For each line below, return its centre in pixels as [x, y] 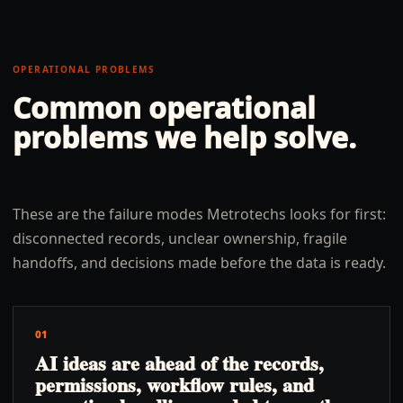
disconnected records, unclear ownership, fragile [180, 238]
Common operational [164, 107]
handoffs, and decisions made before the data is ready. [199, 263]
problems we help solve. [184, 137]
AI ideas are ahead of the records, [179, 363]
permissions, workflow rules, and [175, 385]
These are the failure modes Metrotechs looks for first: [199, 214]
